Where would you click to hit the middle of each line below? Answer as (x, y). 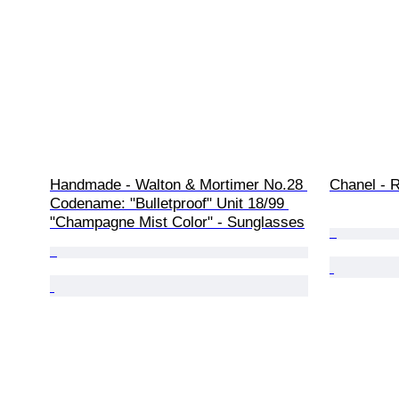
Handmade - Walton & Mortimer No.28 (179, 184)
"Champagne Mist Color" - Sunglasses (177, 222)
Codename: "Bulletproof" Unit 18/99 (169, 203)
